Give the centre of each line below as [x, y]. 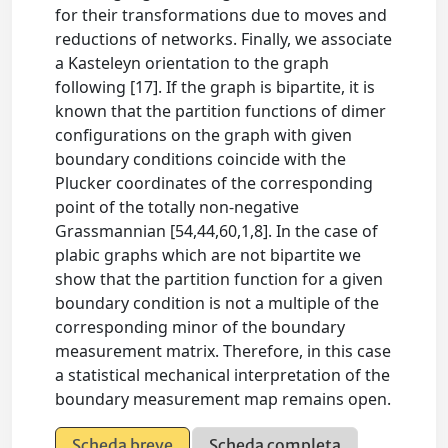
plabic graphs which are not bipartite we [208, 255]
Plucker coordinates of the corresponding [214, 183]
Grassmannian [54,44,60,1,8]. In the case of [217, 231]
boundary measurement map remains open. [223, 399]
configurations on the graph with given [204, 135]
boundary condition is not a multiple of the [217, 303]
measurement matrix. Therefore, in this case [223, 351]
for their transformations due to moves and [221, 15]
